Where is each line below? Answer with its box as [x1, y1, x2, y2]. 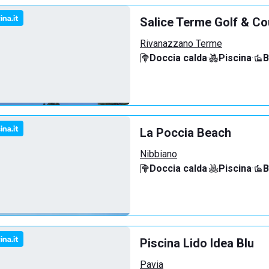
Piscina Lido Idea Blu [140, 236, 254, 250]
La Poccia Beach [140, 125, 231, 140]
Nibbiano [140, 148, 177, 160]
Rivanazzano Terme [140, 38, 222, 49]
